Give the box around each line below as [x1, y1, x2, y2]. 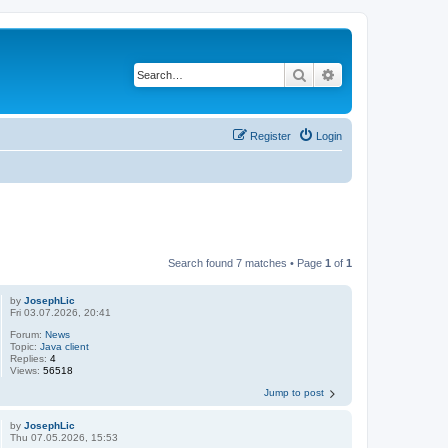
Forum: [10, 328, 46, 340]
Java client [40, 340, 90, 352]
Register [250, 130, 291, 142]
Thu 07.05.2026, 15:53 [10, 431, 119, 443]
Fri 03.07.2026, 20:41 [10, 306, 112, 318]
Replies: [10, 352, 51, 364]
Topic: [10, 340, 41, 352]
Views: [10, 364, 44, 376]
